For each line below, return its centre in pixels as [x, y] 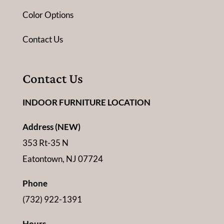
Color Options [48, 15]
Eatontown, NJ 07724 [62, 159]
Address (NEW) [51, 127]
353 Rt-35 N [45, 143]
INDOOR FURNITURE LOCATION [86, 102]
